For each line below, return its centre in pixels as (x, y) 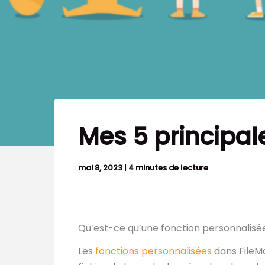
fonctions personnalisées (153, 251)
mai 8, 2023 (101, 168)
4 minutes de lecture (168, 168)
